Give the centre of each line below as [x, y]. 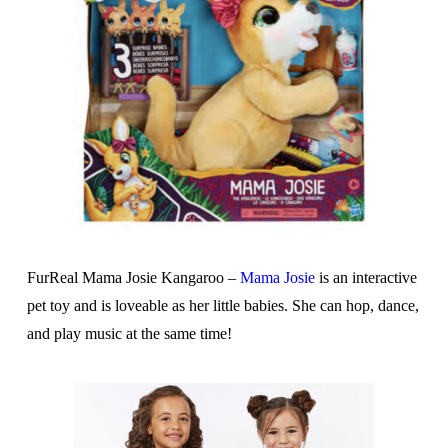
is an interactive [365, 278]
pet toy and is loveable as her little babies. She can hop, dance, [222, 306]
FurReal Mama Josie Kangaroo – [133, 278]
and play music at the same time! [129, 334]
